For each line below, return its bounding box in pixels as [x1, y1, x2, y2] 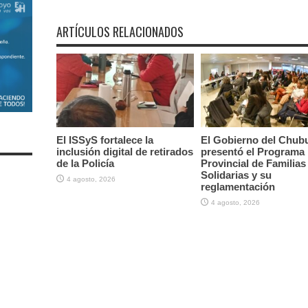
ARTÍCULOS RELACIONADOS [56, 23, 184, 41]
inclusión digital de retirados [56, 145, 193, 157]
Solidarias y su [200, 168, 272, 181]
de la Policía [56, 157, 114, 169]
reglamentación [200, 180, 275, 192]
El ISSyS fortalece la [56, 133, 153, 146]
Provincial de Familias [200, 157, 306, 169]
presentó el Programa [200, 145, 305, 157]
